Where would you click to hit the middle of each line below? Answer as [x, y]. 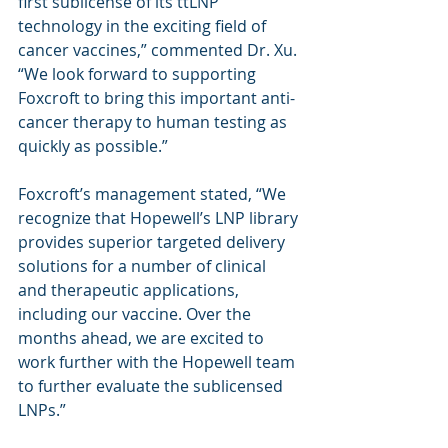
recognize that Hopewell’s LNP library [160, 218]
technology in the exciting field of [144, 26]
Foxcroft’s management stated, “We [154, 194]
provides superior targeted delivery [153, 242]
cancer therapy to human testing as [154, 122]
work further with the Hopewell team [158, 362]
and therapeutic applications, [130, 290]
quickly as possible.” [93, 146]
